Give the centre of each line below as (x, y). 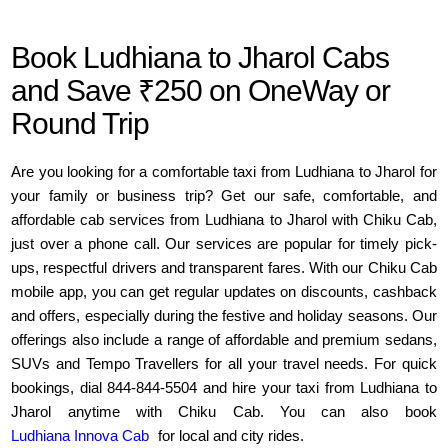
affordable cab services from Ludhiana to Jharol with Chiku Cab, (224, 220)
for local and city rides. (229, 436)
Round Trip (80, 124)
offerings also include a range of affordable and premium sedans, (224, 340)
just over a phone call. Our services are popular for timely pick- (224, 244)
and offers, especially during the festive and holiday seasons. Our (224, 316)
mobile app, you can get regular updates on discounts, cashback (224, 292)
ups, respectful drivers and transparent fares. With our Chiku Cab (224, 268)
